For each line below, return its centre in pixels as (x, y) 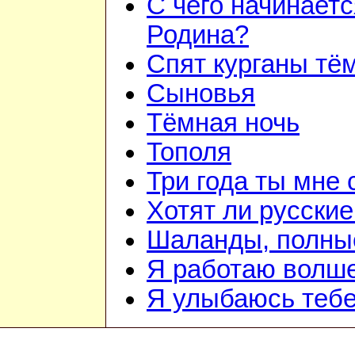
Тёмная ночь (223, 123)
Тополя (189, 153)
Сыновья (201, 94)
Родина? (198, 35)
